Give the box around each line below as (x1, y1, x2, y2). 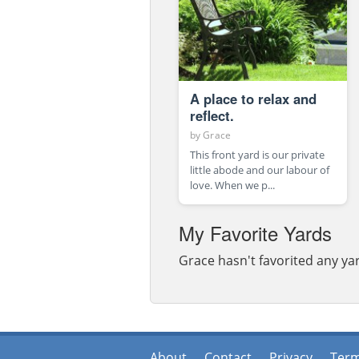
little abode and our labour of (190, 163, 329, 178)
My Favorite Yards (179, 218, 332, 247)
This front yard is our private (190, 147, 325, 163)
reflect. (190, 106, 234, 126)
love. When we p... (190, 178, 275, 193)
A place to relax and (190, 89, 317, 109)
